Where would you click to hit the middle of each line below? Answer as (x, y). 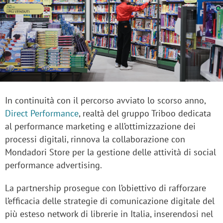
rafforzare (187, 188)
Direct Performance (42, 113)
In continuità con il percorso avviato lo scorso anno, (105, 101)
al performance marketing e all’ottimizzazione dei (100, 126)
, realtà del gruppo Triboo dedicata (145, 113)
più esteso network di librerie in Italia (77, 214)
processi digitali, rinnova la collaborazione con (95, 139)
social (205, 152)
